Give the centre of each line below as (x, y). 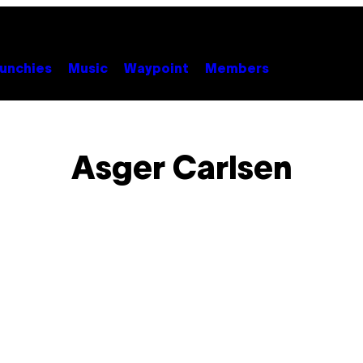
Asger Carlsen (181, 171)
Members (237, 69)
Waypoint (156, 69)
